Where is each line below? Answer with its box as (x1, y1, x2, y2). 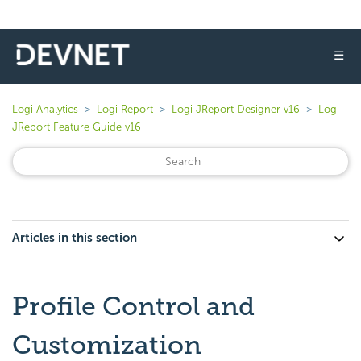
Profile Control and (12, 291, 255, 322)
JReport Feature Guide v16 (12, 121, 141, 133)
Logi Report (97, 103, 153, 115)
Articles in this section (12, 230, 137, 245)
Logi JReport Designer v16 (172, 103, 300, 115)
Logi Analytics (12, 103, 78, 115)
